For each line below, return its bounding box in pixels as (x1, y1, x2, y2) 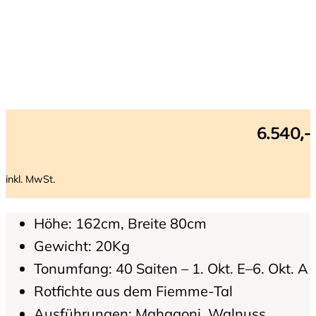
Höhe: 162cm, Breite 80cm (34, 214, 207, 232)
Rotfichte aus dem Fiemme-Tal (34, 281, 233, 300)
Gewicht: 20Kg (34, 236, 130, 255)
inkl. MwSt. (6, 173, 55, 186)
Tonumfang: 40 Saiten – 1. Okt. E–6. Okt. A (34, 259, 308, 277)
